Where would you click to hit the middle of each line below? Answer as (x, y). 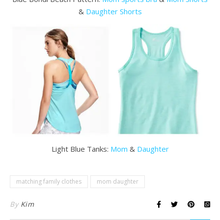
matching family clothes (49, 182)
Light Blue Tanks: (81, 149)
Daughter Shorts (114, 11)
